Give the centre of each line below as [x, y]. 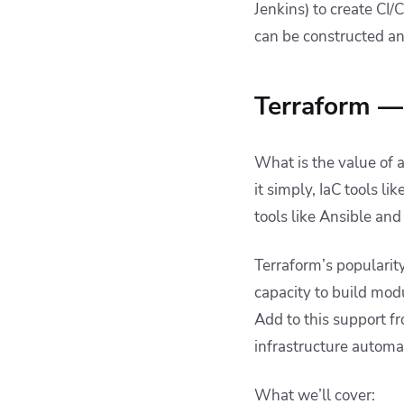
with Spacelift [92, 99]
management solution [118, 79]
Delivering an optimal [117, 39]
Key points [81, 126]
